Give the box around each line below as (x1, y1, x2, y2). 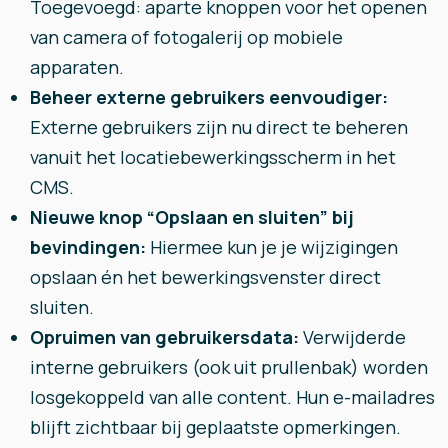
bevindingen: (30, 235, 150, 259)
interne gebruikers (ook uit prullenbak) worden (30, 355, 428, 379)
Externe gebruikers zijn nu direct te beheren (30, 115, 408, 139)
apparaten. (30, 55, 124, 79)
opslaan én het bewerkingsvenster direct (30, 265, 381, 289)
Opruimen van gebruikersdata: (30, 325, 303, 349)
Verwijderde (303, 325, 406, 349)
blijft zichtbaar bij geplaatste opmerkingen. (30, 415, 401, 439)
